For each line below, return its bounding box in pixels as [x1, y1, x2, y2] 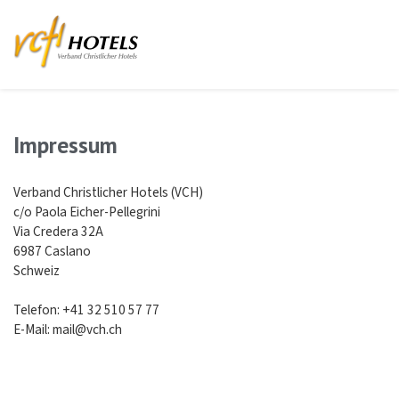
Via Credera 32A [13, 222, 103, 242]
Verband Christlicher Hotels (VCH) [13, 183, 203, 203]
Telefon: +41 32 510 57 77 [13, 300, 159, 321]
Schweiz [13, 261, 60, 281]
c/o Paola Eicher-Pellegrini [13, 202, 160, 223]
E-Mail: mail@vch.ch [13, 320, 122, 340]
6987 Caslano [13, 241, 91, 262]
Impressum [13, 130, 118, 159]
